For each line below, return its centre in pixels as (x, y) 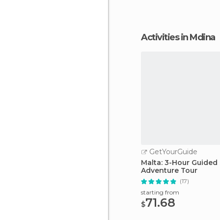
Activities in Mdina (181, 37)
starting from (160, 192)
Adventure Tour (169, 170)
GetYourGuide (172, 152)
